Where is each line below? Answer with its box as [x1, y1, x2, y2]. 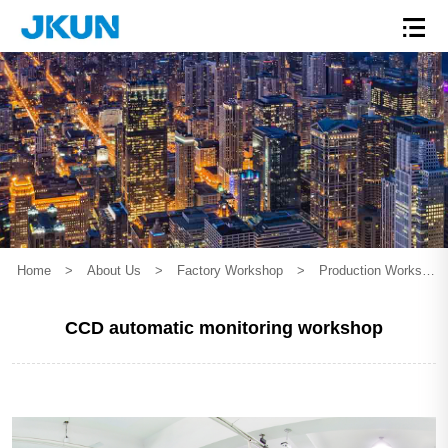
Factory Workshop [177, 262, 283, 278]
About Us [87, 262, 141, 278]
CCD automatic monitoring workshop [65, 317, 383, 338]
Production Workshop [319, 262, 422, 278]
